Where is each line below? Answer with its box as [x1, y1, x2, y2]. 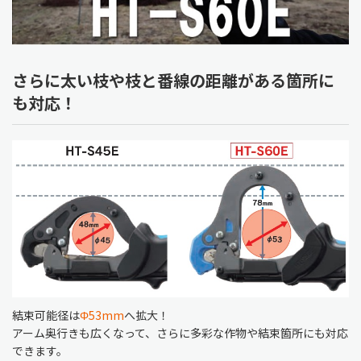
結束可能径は [12, 307, 80, 324]
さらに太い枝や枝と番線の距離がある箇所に [12, 68, 334, 93]
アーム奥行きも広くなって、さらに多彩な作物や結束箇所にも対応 [12, 325, 348, 342]
